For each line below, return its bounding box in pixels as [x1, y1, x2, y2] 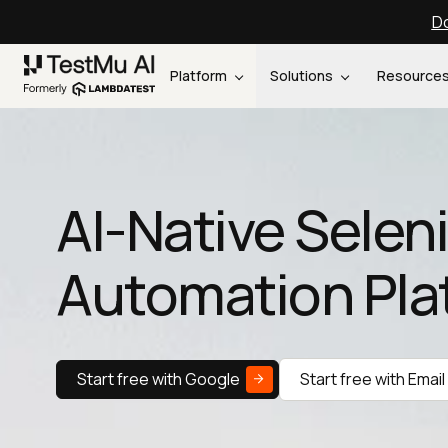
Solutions [270, 66, 337, 85]
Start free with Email [300, 368, 445, 390]
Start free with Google [77, 368, 240, 390]
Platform [170, 66, 231, 85]
